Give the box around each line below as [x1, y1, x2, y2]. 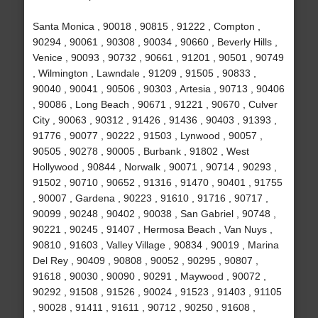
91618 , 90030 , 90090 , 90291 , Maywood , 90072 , [32, 270, 266, 283]
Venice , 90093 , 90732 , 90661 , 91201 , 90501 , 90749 [32, 52, 284, 64]
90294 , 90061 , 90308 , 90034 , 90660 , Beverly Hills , [32, 36, 278, 48]
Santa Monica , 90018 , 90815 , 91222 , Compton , [32, 21, 261, 33]
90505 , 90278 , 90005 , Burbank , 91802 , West [32, 146, 249, 158]
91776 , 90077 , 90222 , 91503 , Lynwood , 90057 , [32, 130, 263, 142]
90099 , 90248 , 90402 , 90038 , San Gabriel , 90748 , [32, 208, 276, 220]
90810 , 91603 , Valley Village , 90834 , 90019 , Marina [32, 239, 279, 251]
